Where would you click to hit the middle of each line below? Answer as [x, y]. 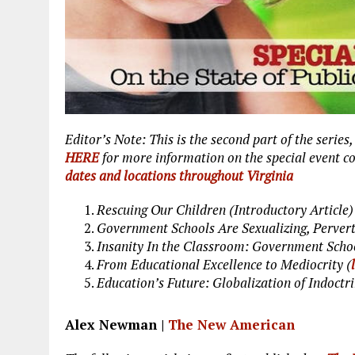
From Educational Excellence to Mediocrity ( [224, 264]
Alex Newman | [116, 324]
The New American [231, 324]
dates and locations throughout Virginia [179, 175]
